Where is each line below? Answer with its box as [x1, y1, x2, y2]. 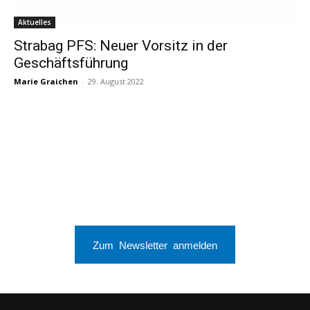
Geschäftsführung [14, 55, 128, 72]
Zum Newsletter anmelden [93, 239, 217, 250]
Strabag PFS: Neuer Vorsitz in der [14, 37, 228, 55]
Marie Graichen [14, 76, 78, 87]
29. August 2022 [88, 76, 144, 87]
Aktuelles [18, 17, 51, 28]
